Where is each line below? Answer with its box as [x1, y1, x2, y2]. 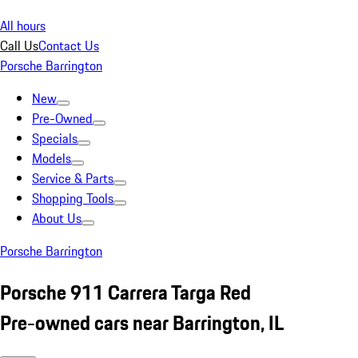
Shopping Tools [32, 189, 113, 208]
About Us [32, 209, 82, 228]
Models [32, 149, 71, 168]
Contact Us [38, 36, 99, 55]
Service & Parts [32, 169, 113, 188]
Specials [32, 129, 78, 148]
